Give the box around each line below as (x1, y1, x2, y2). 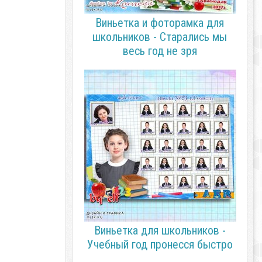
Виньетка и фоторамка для (95, 16, 224, 30)
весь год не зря (122, 44, 197, 58)
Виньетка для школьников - (94, 223, 226, 237)
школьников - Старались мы (92, 30, 227, 44)
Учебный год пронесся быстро (87, 237, 233, 251)
